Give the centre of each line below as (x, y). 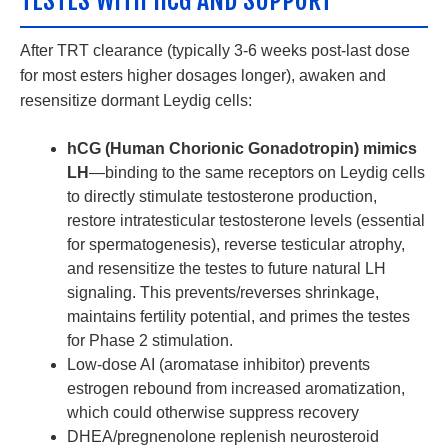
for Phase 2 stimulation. (150, 341)
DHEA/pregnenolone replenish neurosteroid (223, 437)
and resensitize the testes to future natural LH (227, 269)
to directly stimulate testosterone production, (222, 197)
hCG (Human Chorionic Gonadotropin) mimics (242, 149)
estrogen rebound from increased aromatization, (236, 389)
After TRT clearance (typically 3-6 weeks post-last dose (215, 51)
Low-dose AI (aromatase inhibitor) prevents (219, 365)
